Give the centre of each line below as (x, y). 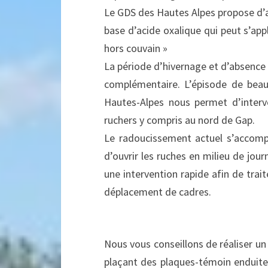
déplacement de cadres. (158, 192)
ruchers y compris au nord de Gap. (179, 120)
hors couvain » (136, 48)
